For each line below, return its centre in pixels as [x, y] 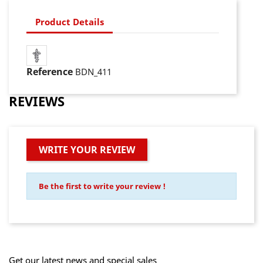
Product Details [70, 21]
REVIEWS [37, 101]
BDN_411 [93, 72]
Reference [50, 72]
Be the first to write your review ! [102, 186]
